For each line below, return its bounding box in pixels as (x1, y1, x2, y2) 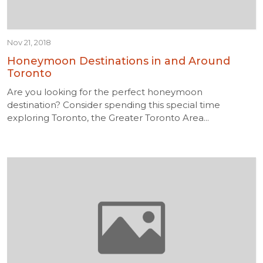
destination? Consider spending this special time (7, 99, 220, 110)
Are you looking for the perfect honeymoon (7, 86, 203, 97)
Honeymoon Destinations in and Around (7, 55, 230, 68)
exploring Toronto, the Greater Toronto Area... (7, 112, 209, 123)
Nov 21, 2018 (7, 38, 51, 47)
